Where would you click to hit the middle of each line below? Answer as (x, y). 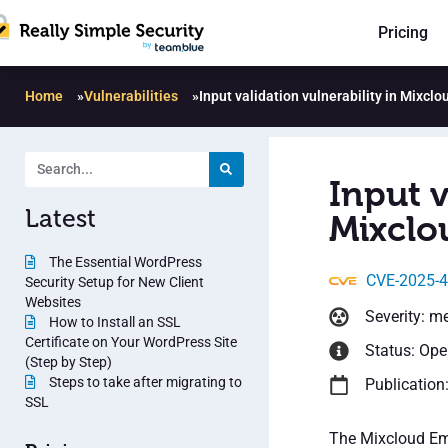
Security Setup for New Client (114, 281)
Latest (60, 218)
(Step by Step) (68, 361)
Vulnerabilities (131, 95)
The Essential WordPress (124, 261)
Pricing (403, 33)
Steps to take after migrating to (144, 381)
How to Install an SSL (113, 321)
